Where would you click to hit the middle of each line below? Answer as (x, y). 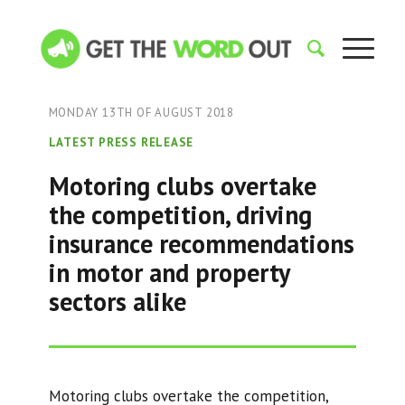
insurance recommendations (201, 244)
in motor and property (169, 273)
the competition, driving (180, 215)
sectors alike (117, 301)
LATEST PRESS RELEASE (121, 142)
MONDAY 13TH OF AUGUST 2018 (141, 113)
